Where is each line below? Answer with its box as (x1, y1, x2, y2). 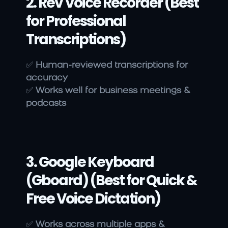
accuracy (26, 74, 68, 83)
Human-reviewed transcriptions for (36, 61, 188, 70)
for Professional (26, 11, 126, 32)
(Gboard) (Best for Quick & (26, 170, 197, 191)
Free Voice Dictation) (26, 189, 160, 209)
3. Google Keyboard (26, 152, 154, 173)
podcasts (26, 99, 66, 108)
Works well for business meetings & (36, 87, 190, 96)
